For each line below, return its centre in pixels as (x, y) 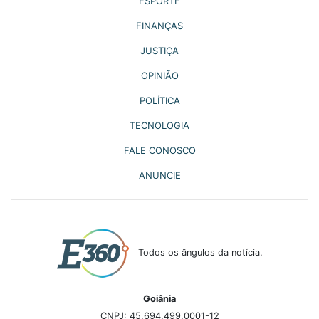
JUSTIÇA (159, 50)
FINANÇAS (159, 25)
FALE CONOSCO (159, 150)
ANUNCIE (159, 175)
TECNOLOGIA (159, 125)
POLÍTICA (159, 100)
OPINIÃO (159, 75)
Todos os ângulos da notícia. (200, 253)
